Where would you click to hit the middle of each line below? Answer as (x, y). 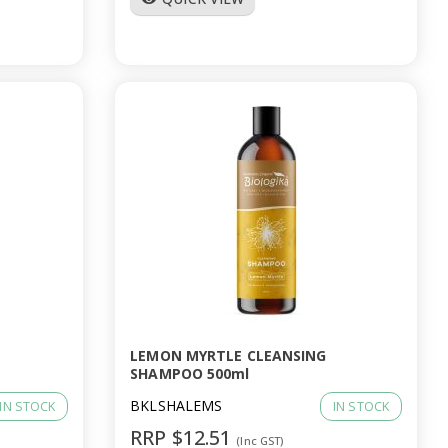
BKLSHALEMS (176, 405)
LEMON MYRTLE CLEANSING (228, 355)
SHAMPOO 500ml (190, 373)
